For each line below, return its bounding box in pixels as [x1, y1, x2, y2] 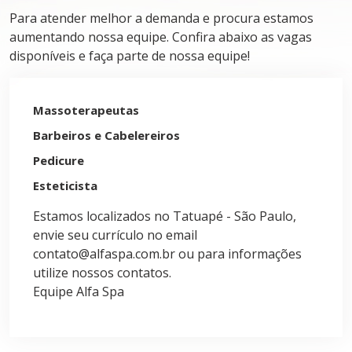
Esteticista [33, 178, 97, 193]
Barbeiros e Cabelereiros [33, 127, 180, 143]
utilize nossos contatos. [33, 264, 171, 281]
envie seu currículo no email [33, 226, 197, 244]
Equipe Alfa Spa [33, 283, 124, 300]
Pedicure [33, 152, 84, 168]
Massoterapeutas [33, 102, 139, 118]
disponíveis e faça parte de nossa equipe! [9, 47, 250, 64]
